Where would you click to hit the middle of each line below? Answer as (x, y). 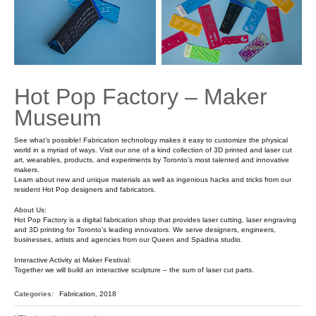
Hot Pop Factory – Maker (141, 97)
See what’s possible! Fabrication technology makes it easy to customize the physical (151, 140)
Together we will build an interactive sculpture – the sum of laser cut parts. (134, 270)
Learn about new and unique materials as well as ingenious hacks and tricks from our (153, 180)
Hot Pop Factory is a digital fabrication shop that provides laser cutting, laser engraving (155, 220)
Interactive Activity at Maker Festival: (73, 260)
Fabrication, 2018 (87, 294)
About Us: (30, 210)
